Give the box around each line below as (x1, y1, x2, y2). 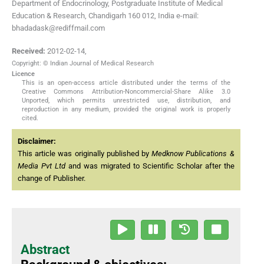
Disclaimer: (18, 137, 56, 146)
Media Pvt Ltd (18, 161, 65, 171)
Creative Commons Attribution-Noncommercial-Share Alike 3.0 (21, 88, 231, 96)
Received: (12, 47, 45, 56)
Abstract (20, 242, 70, 257)
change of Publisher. (18, 174, 85, 183)
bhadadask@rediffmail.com (12, 23, 105, 32)
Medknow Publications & (151, 149, 235, 159)
